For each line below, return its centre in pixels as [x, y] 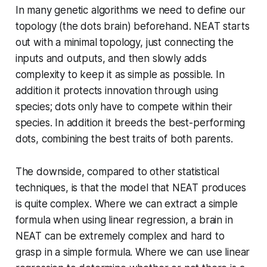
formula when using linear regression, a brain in [124, 220]
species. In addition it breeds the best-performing [130, 122]
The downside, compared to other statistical [117, 171]
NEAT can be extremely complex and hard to [120, 236]
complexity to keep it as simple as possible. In [120, 74]
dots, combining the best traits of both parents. [124, 139]
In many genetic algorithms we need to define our [130, 10]
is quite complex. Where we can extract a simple [126, 204]
